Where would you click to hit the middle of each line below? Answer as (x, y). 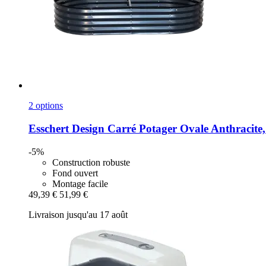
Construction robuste (91, 162)
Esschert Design (66, 129)
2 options (46, 106)
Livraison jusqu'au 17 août (78, 214)
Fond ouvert (75, 173)
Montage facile (80, 183)
